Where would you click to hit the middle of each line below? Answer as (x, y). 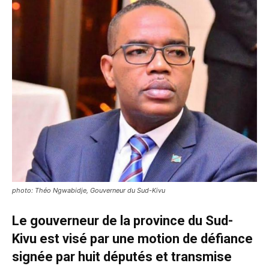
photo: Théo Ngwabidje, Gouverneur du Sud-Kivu (89, 190)
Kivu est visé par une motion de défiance (132, 239)
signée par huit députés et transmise (122, 257)
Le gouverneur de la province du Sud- (122, 221)
